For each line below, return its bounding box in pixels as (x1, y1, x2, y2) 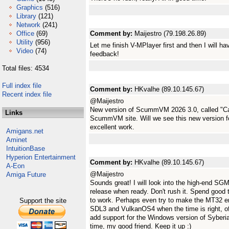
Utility (16, 38, 33, 46)
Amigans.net (6, 127, 43, 135)
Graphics (16, 4, 43, 11)
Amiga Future (6, 171, 46, 178)
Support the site (19, 197, 66, 204)
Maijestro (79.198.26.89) (134, 30, 206, 37)
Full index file (2, 82, 41, 89)
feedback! (90, 50, 119, 58)
